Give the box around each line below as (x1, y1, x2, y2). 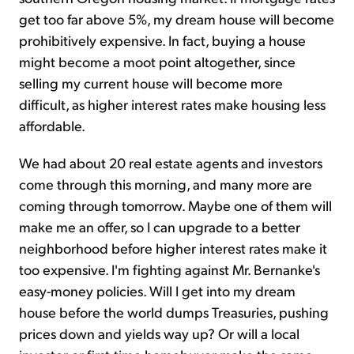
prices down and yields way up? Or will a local (19, 324, 299, 343)
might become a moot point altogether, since (19, 52, 296, 71)
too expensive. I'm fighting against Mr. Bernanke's (19, 260, 320, 279)
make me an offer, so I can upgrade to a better (19, 217, 300, 236)
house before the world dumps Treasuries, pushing (19, 303, 329, 322)
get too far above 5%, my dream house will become (19, 9, 334, 28)
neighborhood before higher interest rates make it (19, 239, 327, 258)
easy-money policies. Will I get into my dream (19, 281, 296, 300)
